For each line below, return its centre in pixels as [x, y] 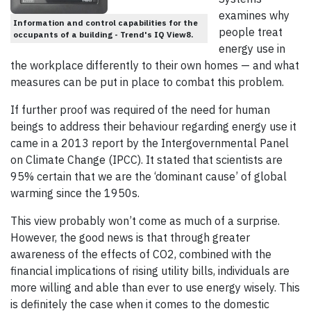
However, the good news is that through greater [130, 238]
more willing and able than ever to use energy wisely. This [155, 288]
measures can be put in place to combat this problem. [147, 82]
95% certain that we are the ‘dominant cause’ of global [149, 177]
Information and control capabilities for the [106, 23]
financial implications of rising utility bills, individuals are [150, 271]
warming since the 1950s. [75, 193]
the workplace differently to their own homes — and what [155, 66]
